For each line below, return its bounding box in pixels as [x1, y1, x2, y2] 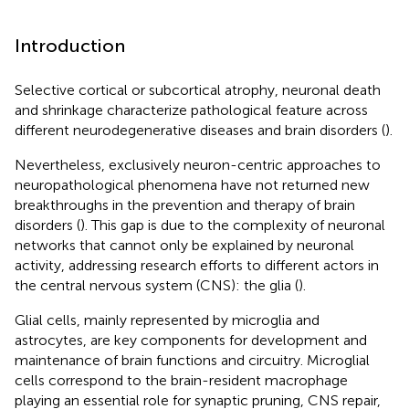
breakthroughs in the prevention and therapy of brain [15, 195, 355, 214]
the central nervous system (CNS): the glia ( [15, 276, 299, 294]
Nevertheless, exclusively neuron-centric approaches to [15, 155, 381, 173]
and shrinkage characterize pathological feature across [15, 100, 368, 119]
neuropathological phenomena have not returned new [15, 175, 370, 194]
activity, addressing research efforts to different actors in [15, 256, 379, 274]
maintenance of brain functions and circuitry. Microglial [15, 351, 370, 369]
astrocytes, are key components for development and [15, 330, 367, 349]
